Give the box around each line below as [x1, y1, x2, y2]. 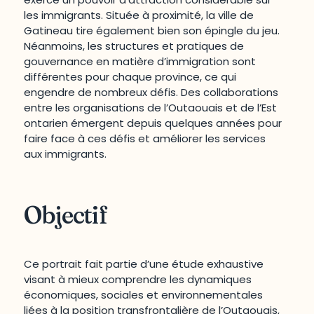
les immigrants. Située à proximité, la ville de [24, 8, 254, 23]
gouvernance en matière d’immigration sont [24, 54, 257, 69]
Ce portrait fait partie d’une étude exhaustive [24, 257, 264, 272]
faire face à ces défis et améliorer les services [24, 131, 266, 146]
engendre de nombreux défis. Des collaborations [24, 85, 279, 100]
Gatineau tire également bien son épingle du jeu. [24, 23, 280, 39]
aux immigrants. [24, 146, 107, 162]
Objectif [24, 200, 107, 230]
